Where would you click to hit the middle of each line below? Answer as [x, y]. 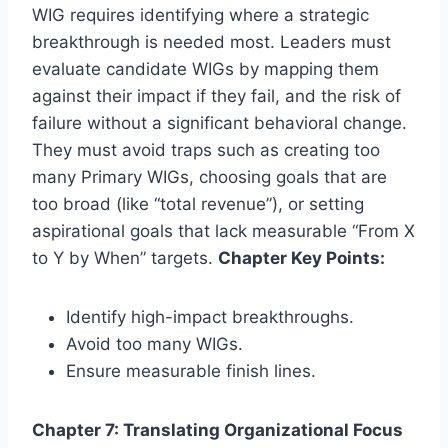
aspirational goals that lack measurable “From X [223, 230]
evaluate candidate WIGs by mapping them [205, 68]
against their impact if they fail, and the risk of [216, 95]
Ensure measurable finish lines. [191, 370]
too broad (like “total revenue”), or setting [198, 203]
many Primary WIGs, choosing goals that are [209, 176]
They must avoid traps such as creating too [206, 149]
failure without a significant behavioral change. [219, 122]
